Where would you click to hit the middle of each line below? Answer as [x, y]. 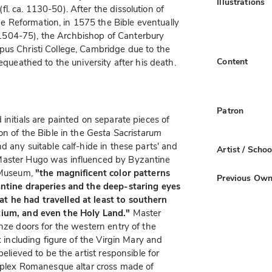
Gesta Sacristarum [124, 133]
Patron [230, 111]
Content [233, 62]
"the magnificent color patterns [102, 173]
